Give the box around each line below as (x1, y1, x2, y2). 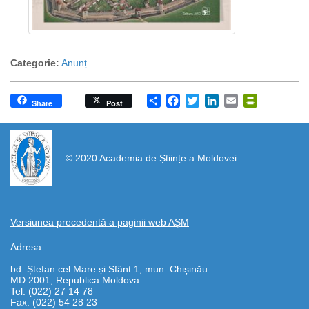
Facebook (180, 94, 229, 106)
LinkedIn (219, 94, 261, 106)
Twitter (199, 94, 232, 106)
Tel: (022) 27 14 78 (10, 286, 93, 297)
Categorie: (10, 57, 59, 69)
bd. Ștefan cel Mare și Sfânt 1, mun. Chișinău (10, 263, 208, 275)
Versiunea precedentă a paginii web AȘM (10, 217, 189, 228)
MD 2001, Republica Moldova (10, 275, 139, 286)
